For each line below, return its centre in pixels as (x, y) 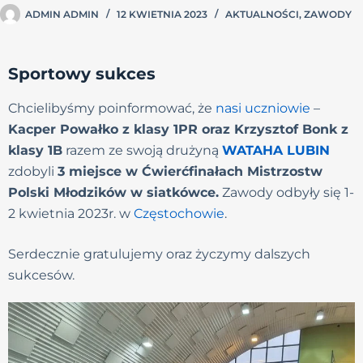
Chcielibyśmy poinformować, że (112, 108)
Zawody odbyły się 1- (286, 192)
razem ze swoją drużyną (142, 150)
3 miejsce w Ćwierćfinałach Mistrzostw (190, 171)
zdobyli (33, 171)
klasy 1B (35, 150)
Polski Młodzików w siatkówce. (113, 192)
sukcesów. (45, 275)
